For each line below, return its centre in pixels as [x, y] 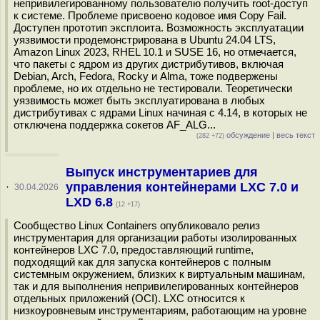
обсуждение [247, 135]
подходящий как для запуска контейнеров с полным [142, 262]
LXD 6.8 [89, 202]
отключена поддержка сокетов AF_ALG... [115, 125]
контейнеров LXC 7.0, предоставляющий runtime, [134, 250]
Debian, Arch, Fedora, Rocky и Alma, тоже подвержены [146, 76]
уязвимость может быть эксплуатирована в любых [139, 100]
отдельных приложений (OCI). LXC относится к [129, 298]
